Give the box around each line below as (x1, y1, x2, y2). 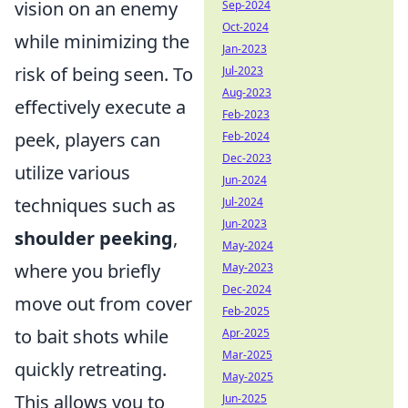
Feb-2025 (222, 303, 270, 319)
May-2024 (222, 238, 273, 253)
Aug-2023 (222, 85, 271, 100)
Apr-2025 (222, 325, 270, 341)
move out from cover (15, 291, 192, 317)
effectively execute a (15, 95, 186, 120)
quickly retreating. (15, 357, 167, 382)
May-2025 (222, 369, 273, 384)
